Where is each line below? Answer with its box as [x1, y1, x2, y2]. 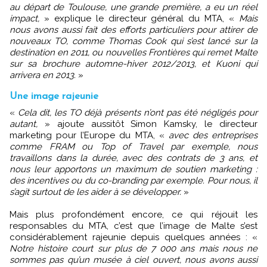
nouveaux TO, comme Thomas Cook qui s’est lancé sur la [10, 36, 257, 47]
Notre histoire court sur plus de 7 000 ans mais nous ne [10, 243, 257, 254]
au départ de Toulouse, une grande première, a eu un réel [10, 2, 257, 13]
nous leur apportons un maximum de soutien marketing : [10, 164, 257, 175]
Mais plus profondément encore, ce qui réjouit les [10, 209, 257, 221]
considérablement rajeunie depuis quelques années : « [10, 232, 257, 243]
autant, [10, 119, 38, 130]
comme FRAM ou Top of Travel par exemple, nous [10, 141, 257, 153]
